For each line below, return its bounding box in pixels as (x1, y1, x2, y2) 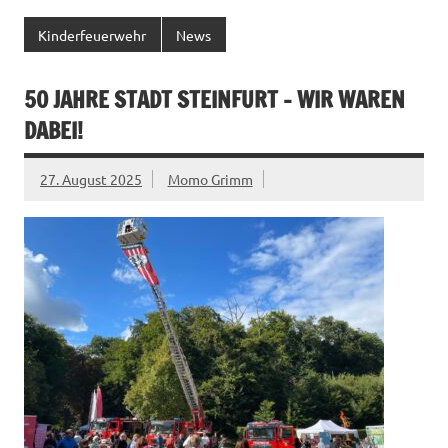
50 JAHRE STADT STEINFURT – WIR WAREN (24, 83, 405, 115)
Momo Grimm (167, 169, 253, 188)
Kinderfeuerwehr (38, 25, 147, 44)
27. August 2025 (40, 169, 142, 188)
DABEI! (24, 114, 83, 146)
